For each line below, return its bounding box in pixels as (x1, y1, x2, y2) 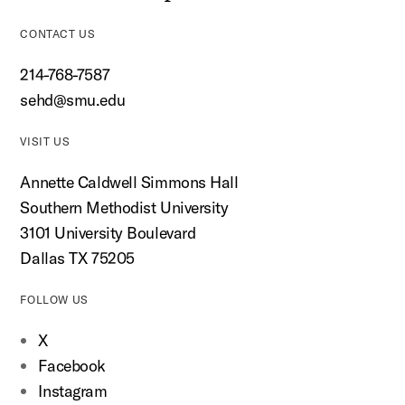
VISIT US (20, 135, 71, 149)
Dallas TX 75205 (20, 248, 135, 269)
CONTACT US (20, 27, 96, 42)
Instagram (38, 381, 108, 402)
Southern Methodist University (20, 197, 229, 219)
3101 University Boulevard (20, 222, 196, 244)
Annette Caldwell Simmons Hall (20, 172, 239, 193)
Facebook (38, 355, 106, 377)
